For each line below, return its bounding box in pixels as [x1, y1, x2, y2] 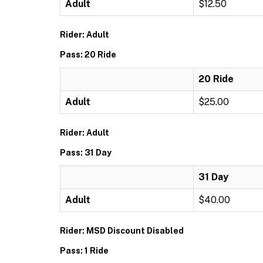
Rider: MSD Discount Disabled [60, 226, 184, 235]
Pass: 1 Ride [60, 246, 109, 255]
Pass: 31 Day [60, 148, 112, 157]
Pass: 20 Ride [60, 50, 116, 59]
